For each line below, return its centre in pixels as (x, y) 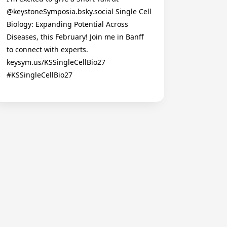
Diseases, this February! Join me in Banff (75, 37)
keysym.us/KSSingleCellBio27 (56, 62)
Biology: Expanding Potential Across (67, 24)
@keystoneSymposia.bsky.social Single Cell (79, 11)
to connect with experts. (47, 49)
